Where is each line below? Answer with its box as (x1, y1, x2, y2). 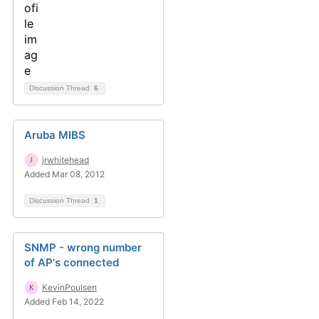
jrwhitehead (42, 155, 89, 165)
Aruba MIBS (24, 128, 85, 142)
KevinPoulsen (42, 282, 97, 293)
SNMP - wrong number (24, 241, 142, 254)
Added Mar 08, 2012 (24, 169, 105, 179)
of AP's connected (24, 256, 119, 269)
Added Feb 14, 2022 (24, 296, 104, 307)
